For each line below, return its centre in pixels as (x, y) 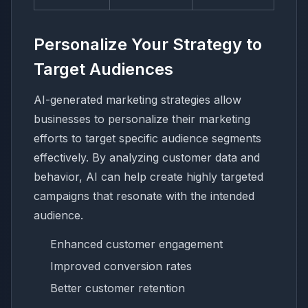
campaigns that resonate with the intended (144, 196)
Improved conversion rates (121, 266)
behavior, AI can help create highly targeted (148, 176)
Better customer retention (118, 288)
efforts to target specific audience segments (147, 138)
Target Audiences (103, 69)
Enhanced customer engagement (136, 244)
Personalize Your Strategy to (148, 44)
